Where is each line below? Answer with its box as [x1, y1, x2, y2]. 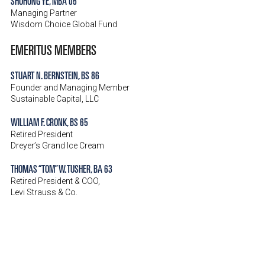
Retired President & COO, [11, 176, 100, 186]
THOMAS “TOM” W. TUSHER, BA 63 [11, 161, 112, 175]
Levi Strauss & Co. [11, 188, 77, 197]
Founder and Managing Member [11, 83, 130, 92]
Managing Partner [11, 8, 77, 18]
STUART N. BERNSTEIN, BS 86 [11, 68, 99, 82]
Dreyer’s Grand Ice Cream [11, 141, 104, 150]
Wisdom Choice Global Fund [11, 20, 117, 29]
